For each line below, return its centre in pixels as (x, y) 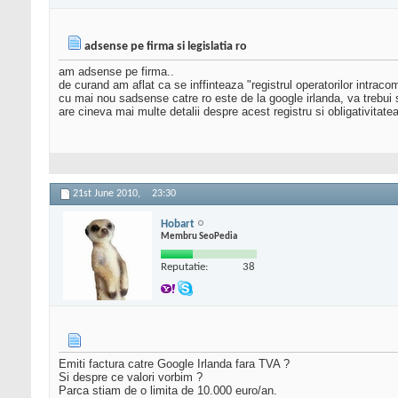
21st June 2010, (108, 194)
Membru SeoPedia (199, 236)
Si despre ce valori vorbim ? (131, 378)
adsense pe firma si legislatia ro (166, 47)
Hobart (178, 224)
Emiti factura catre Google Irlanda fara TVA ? (174, 364)
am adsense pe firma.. (116, 72)
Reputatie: (184, 267)
